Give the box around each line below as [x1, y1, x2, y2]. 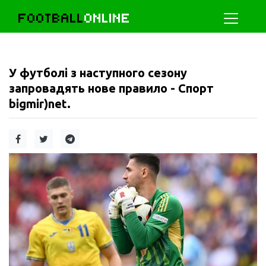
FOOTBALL [18, 10, 84, 26]
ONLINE [84, 10, 131, 26]
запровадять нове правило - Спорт [9, 81, 214, 95]
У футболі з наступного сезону [9, 66, 187, 80]
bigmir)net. [9, 97, 71, 110]
